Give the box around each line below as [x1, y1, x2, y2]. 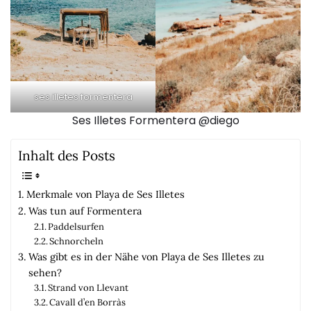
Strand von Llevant [48, 281, 129, 294]
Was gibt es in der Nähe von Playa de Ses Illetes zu [28, 249, 264, 263]
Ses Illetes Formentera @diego [72, 112, 239, 128]
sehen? [28, 265, 62, 279]
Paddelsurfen [48, 220, 105, 233]
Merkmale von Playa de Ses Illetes [26, 187, 185, 201]
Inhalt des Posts [18, 146, 115, 164]
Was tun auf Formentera [28, 203, 142, 217]
